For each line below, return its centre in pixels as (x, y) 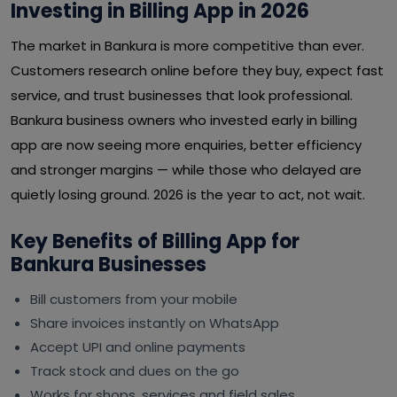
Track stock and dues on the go (135, 371)
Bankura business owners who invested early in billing (184, 120)
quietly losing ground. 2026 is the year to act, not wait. (188, 195)
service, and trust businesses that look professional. (182, 95)
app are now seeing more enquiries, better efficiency (186, 145)
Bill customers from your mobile (134, 299)
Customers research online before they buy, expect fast (197, 70)
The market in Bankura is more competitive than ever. (187, 46)
